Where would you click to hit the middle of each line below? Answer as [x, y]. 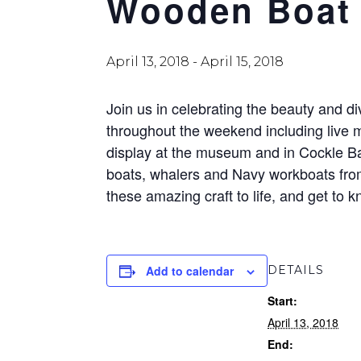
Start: [283, 301]
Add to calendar [190, 271]
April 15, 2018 [243, 62]
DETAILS [296, 270]
